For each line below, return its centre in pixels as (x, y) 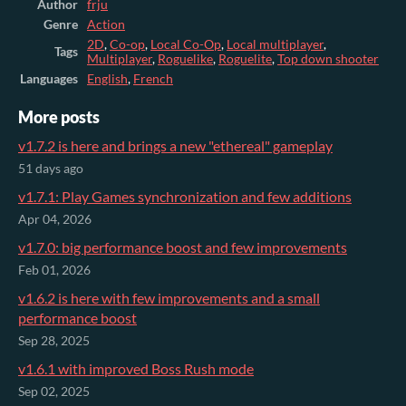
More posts (59, 118)
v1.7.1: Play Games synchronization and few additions (185, 197)
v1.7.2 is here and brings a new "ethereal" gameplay (175, 146)
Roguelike (185, 59)
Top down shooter (328, 59)
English (107, 79)
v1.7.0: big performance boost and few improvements (183, 247)
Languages (49, 79)
